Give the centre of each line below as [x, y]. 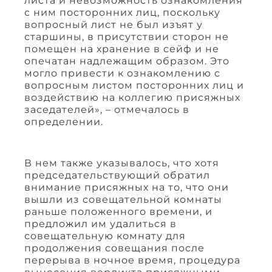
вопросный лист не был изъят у [114, 24]
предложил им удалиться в [100, 223]
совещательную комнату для [105, 236]
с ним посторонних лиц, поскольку [122, 12]
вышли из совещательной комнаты [123, 199]
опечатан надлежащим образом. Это [127, 61]
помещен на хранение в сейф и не [122, 49]
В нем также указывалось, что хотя [122, 163]
